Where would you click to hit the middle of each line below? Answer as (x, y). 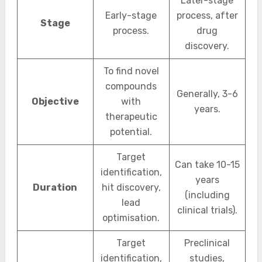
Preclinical (207, 243)
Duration (55, 187)
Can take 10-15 (207, 165)
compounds (131, 86)
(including (207, 195)
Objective (55, 101)
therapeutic (131, 117)
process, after (207, 15)
